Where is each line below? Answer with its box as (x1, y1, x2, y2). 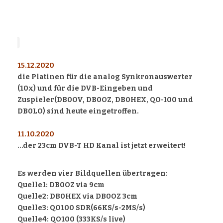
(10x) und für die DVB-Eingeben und (17, 84, 153, 93)
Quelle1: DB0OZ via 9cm (17, 181, 105, 190)
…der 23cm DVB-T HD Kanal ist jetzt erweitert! (17, 141, 186, 150)
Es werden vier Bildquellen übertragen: (17, 169, 168, 178)
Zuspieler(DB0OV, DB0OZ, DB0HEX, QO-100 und (17, 96, 193, 105)
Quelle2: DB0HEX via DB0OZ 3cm (17, 192, 137, 201)
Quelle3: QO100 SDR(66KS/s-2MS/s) (17, 204, 145, 213)
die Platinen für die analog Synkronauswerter (17, 73, 193, 82)
